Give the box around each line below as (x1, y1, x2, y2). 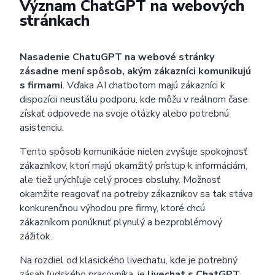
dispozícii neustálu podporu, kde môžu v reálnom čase (20, 92, 248, 106)
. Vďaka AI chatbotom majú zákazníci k (63, 78, 225, 92)
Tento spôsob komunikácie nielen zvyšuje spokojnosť (20, 144, 247, 158)
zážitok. (20, 229, 52, 243)
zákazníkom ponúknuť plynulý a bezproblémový (20, 215, 222, 229)
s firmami (20, 78, 63, 92)
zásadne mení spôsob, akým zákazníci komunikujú (20, 64, 251, 78)
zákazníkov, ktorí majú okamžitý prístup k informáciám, (20, 158, 247, 172)
